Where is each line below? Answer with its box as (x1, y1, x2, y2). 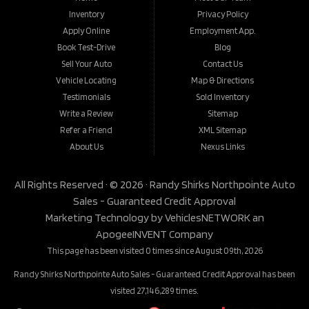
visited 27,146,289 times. (110, 286, 199, 297)
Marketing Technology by (45, 211, 165, 225)
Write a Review (59, 108, 114, 119)
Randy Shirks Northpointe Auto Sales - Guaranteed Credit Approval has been (14, 269, 295, 280)
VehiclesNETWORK (164, 211, 250, 225)
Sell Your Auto (61, 59, 112, 70)
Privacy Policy (197, 9, 248, 20)
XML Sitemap (199, 125, 247, 136)
